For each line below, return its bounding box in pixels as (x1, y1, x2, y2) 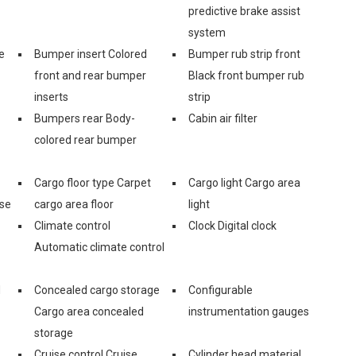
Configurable (188, 283, 253, 296)
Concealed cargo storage (34, 283, 160, 296)
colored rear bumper (34, 133, 137, 146)
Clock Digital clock (188, 219, 277, 232)
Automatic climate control (34, 240, 164, 253)
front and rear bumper (34, 68, 146, 82)
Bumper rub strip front (188, 47, 300, 60)
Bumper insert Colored (34, 47, 147, 60)
